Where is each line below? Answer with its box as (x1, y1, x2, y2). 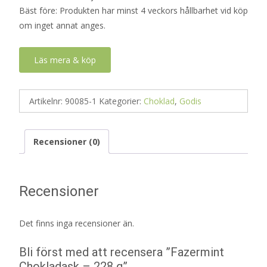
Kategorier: (99, 95, 144, 107)
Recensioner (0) (33, 136, 100, 147)
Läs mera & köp (34, 54, 96, 66)
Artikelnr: (29, 95, 65, 107)
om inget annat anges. (19, 20, 105, 31)
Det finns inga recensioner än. (19, 217, 134, 229)
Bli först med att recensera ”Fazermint (19, 244, 224, 259)
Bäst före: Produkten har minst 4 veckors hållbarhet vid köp (19, 5, 248, 16)
